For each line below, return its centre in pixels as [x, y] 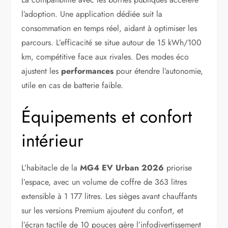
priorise [178, 168]
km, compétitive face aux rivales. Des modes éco [105, 57]
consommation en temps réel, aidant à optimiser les [109, 28]
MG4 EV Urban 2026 [122, 168]
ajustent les [41, 71]
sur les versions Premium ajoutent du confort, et [103, 211]
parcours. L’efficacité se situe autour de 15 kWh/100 [112, 43]
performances [88, 71]
